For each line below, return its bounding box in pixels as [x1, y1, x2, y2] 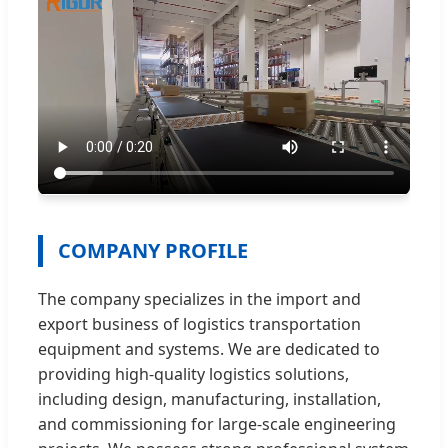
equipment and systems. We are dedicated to [38, 337, 380, 360]
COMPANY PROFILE [58, 236, 248, 264]
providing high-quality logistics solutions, [38, 362, 349, 385]
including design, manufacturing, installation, [38, 387, 381, 410]
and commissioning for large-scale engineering [38, 412, 396, 435]
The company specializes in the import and [38, 287, 361, 310]
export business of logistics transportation [38, 312, 361, 335]
